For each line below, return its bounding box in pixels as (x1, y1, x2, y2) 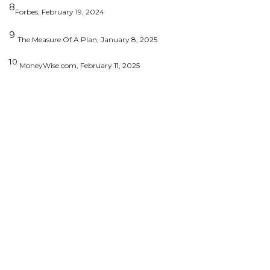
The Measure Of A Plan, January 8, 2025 (17, 34, 157, 44)
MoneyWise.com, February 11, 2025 (17, 61, 140, 71)
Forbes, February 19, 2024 (15, 7, 104, 16)
